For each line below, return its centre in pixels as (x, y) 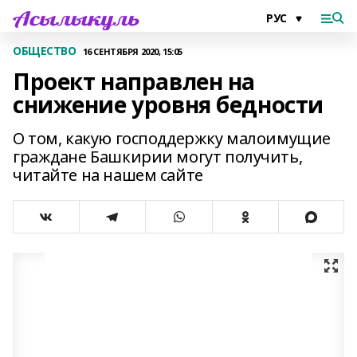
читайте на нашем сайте (108, 175)
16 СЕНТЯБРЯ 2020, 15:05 (132, 51)
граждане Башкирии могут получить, (158, 157)
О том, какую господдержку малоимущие (172, 138)
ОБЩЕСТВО (45, 51)
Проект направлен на (134, 81)
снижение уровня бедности (168, 104)
